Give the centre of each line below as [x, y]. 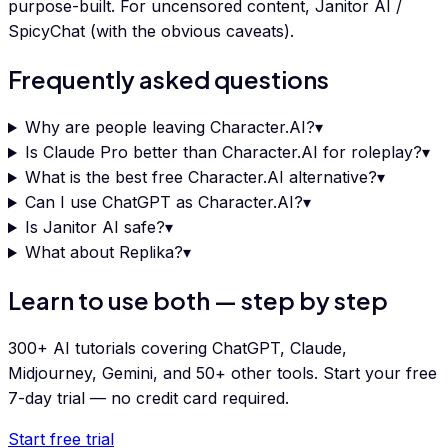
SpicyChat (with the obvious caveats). [151, 31]
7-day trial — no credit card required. [148, 398]
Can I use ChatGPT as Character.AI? [163, 202]
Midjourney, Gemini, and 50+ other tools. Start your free [222, 373]
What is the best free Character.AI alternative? [200, 177]
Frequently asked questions [168, 79]
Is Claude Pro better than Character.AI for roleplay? [223, 152]
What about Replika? [103, 252]
